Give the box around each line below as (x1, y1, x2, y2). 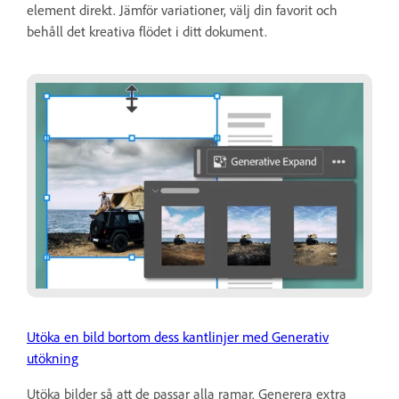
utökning (27, 349, 78, 368)
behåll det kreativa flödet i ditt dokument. (27, 21, 267, 40)
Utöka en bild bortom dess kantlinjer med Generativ (27, 328, 329, 346)
